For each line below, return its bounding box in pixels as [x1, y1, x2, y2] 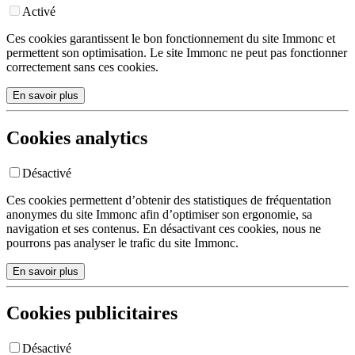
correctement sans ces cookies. [6, 59, 158, 74]
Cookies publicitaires [6, 303, 177, 324]
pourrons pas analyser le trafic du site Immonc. [6, 235, 239, 250]
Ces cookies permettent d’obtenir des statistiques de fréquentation [6, 193, 331, 207]
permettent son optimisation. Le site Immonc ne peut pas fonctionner [6, 45, 347, 59]
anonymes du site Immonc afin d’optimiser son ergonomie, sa [6, 207, 312, 221]
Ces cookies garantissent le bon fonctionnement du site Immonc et [6, 31, 335, 45]
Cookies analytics [6, 127, 147, 148]
